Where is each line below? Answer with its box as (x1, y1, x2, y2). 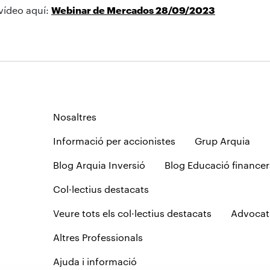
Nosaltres (52, 110, 96, 122)
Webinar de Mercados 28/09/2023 (51, 4, 215, 16)
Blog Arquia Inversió (52, 159, 145, 171)
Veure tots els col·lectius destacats (52, 207, 212, 219)
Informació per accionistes (52, 134, 175, 146)
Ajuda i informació (52, 255, 137, 267)
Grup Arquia (194, 134, 250, 146)
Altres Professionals (52, 231, 143, 243)
